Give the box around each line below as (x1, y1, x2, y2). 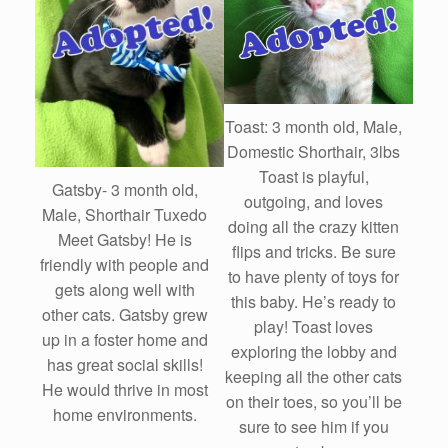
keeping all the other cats (225, 365, 402, 389)
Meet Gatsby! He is (57, 227, 192, 251)
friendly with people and (40, 252, 209, 276)
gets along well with (54, 277, 195, 301)
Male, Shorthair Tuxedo (42, 202, 207, 226)
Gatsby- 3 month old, (51, 177, 198, 201)
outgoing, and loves (244, 190, 383, 214)
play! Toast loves (254, 315, 373, 339)
